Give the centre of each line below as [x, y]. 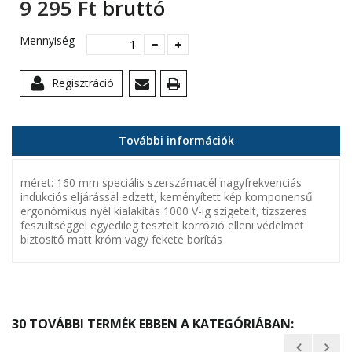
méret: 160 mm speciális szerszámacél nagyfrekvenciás [161, 183]
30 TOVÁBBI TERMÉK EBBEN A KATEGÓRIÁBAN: [153, 324]
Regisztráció [83, 83]
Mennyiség [47, 41]
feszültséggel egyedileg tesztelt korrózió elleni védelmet [162, 225]
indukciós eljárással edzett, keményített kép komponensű [167, 197]
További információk [176, 141]
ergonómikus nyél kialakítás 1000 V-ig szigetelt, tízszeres [164, 211]
